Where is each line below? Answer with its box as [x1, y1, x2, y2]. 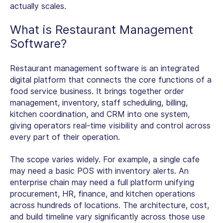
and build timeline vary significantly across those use [10, 212, 205, 222]
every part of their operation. [10, 132, 120, 142]
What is [10, 22, 55, 37]
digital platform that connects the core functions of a [10, 75, 212, 85]
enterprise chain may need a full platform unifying [10, 177, 194, 187]
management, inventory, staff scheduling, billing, [10, 98, 188, 108]
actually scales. [10, 1, 66, 11]
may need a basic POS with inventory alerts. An [10, 166, 189, 176]
